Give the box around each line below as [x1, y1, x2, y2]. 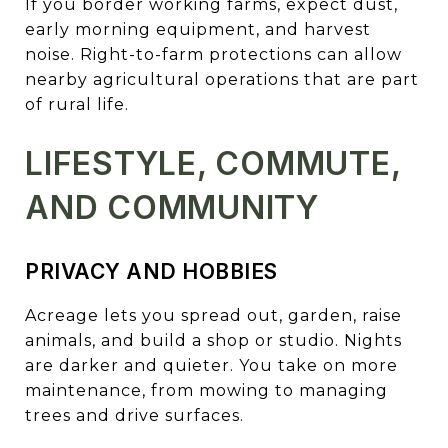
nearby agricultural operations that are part [25, 69, 419, 89]
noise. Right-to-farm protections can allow [25, 44, 402, 64]
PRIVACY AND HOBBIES [25, 258, 278, 284]
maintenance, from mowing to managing [25, 380, 388, 400]
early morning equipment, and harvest [25, 19, 371, 39]
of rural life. [25, 94, 129, 114]
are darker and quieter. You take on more [25, 355, 398, 375]
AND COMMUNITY [25, 187, 319, 227]
